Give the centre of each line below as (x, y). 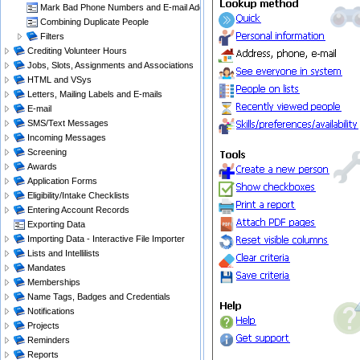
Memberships (54, 282)
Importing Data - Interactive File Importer (106, 239)
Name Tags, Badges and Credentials (99, 297)
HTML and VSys (59, 80)
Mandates (47, 268)
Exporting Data (56, 224)
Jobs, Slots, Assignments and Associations (110, 65)
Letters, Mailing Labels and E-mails (95, 94)
